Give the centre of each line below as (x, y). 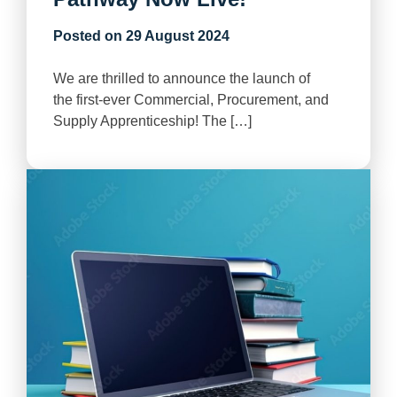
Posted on (90, 36)
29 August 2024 (178, 36)
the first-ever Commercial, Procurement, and (191, 100)
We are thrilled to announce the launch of (182, 79)
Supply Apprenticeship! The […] (152, 121)
